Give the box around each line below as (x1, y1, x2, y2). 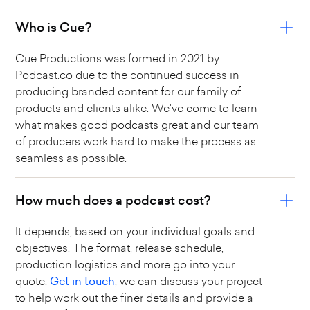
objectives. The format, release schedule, (15, 240, 224, 256)
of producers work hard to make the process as (15, 134, 257, 149)
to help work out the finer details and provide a (15, 290, 254, 306)
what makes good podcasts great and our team (15, 117, 259, 133)
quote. (15, 273, 51, 289)
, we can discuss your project (115, 273, 263, 289)
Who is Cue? (15, 19, 92, 37)
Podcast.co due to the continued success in (15, 67, 240, 83)
